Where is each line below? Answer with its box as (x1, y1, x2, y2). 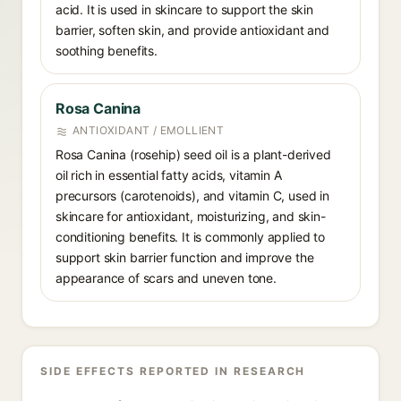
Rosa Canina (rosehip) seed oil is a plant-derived (55, 147, 331, 162)
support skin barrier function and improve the (55, 250, 314, 265)
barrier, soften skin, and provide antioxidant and (55, 22, 329, 38)
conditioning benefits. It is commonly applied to (55, 229, 325, 244)
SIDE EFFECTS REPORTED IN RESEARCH (40, 364, 306, 378)
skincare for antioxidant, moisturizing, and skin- (55, 209, 326, 224)
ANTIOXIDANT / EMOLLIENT (73, 124, 225, 137)
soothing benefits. (55, 43, 158, 58)
